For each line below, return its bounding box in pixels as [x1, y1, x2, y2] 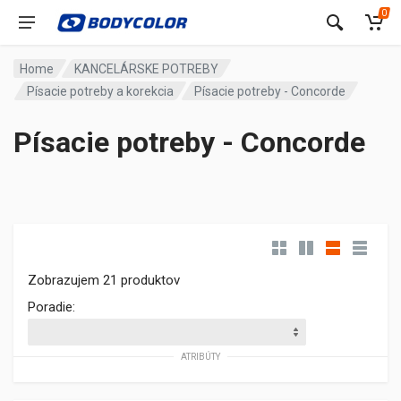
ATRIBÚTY [181, 352, 220, 362]
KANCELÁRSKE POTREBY [74, 61, 219, 76]
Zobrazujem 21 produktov [28, 272, 180, 288]
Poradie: [28, 299, 75, 315]
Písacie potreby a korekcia [27, 83, 175, 98]
